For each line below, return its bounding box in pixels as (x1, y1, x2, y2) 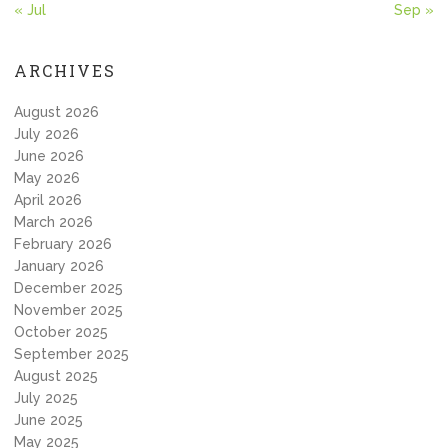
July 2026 (14, 126, 79, 142)
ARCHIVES (14, 60, 116, 81)
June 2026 (14, 148, 84, 164)
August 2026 (14, 104, 99, 120)
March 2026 (14, 214, 93, 230)
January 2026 (14, 258, 104, 274)
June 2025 (14, 412, 83, 428)
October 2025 (14, 324, 108, 340)
